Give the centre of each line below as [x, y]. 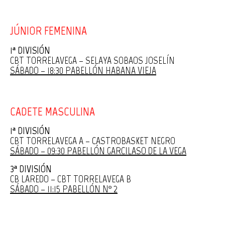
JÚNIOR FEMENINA [48, 31]
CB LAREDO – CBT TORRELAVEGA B [71, 179]
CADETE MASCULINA [52, 111]
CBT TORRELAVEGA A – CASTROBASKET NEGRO [93, 140]
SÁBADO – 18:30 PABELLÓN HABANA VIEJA [83, 70]
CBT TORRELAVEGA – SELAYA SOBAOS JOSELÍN [92, 60]
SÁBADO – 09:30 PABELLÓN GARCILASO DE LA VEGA [98, 150]
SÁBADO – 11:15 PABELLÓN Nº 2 [64, 189]
